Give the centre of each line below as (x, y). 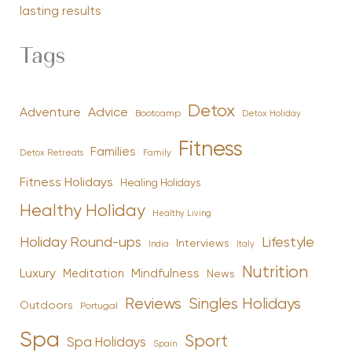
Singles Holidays (244, 304)
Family (157, 153)
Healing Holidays (160, 183)
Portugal (99, 306)
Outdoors (46, 305)
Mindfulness (165, 273)
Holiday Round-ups (80, 242)
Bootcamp (158, 113)
